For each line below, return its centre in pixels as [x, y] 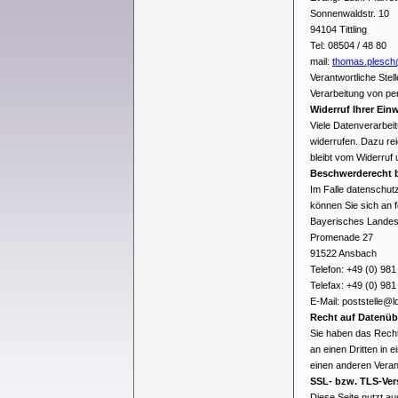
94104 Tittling [340, 29]
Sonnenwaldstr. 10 [350, 13]
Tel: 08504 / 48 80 [350, 45]
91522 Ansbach [343, 253]
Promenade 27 [342, 237]
